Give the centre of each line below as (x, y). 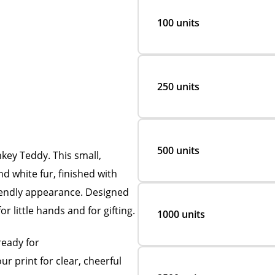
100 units (178, 23)
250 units (178, 87)
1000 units (181, 214)
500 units (178, 150)
